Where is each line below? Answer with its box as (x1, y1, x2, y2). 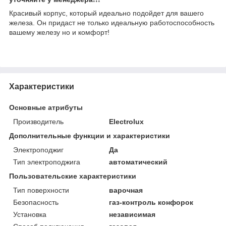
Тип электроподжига (13, 157, 80, 166)
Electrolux (109, 117, 144, 126)
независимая (109, 210, 156, 218)
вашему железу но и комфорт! (9, 28, 109, 36)
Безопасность (13, 198, 59, 206)
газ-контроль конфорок (109, 198, 194, 206)
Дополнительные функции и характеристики (9, 131, 170, 140)
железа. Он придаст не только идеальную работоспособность (9, 18, 214, 27)
